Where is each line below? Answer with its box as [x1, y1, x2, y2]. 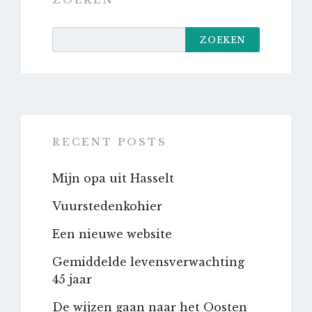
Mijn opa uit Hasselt [52, 171, 174, 185]
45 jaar [52, 272, 92, 286]
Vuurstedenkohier [52, 199, 162, 213]
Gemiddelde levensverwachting [52, 255, 244, 269]
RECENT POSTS [52, 136, 167, 148]
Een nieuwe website [52, 227, 172, 241]
